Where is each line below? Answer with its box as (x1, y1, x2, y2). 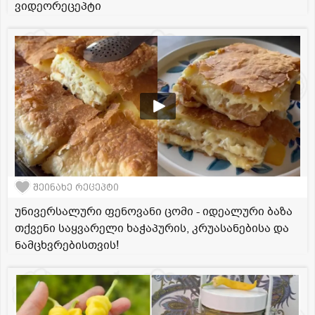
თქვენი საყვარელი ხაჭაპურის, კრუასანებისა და (15, 221, 289, 237)
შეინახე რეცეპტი (33, 181, 119, 193)
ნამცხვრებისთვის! (15, 238, 119, 254)
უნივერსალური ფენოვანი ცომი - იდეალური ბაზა (15, 204, 292, 220)
